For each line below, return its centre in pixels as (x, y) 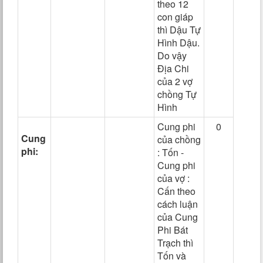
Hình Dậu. (178, 43)
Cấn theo (176, 191)
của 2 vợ (175, 81)
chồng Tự (177, 94)
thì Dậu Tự (179, 30)
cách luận (178, 204)
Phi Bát (173, 230)
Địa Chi (173, 68)
